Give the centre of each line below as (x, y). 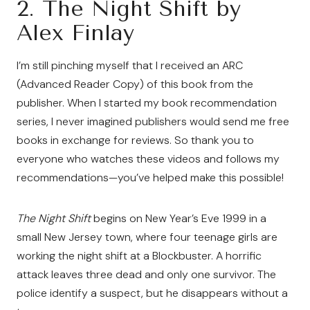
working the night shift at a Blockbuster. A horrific (139, 256)
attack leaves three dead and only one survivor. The (146, 274)
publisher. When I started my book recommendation (147, 103)
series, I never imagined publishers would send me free (153, 121)
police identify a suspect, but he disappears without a (152, 293)
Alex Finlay (75, 33)
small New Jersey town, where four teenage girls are (147, 237)
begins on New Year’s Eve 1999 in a (179, 218)
